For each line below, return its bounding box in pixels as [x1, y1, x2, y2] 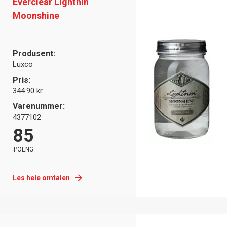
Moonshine [13, 10, 59, 21]
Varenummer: [13, 101, 65, 111]
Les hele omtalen [13, 173, 70, 182]
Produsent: [13, 48, 55, 58]
